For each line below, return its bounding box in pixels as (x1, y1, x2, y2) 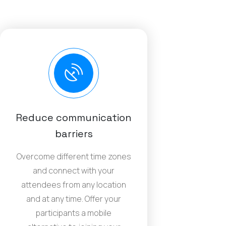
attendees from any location (21, 179, 126, 191)
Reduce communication (16, 111, 132, 125)
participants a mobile (36, 207, 111, 219)
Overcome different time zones (16, 151, 131, 162)
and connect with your (33, 165, 115, 177)
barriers (54, 127, 93, 141)
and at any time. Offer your (26, 193, 121, 205)
